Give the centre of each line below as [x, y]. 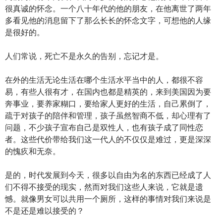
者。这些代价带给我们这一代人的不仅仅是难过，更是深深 [108, 139]
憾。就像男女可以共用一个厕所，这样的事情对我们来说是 [108, 198]
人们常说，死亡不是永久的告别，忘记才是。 [84, 56]
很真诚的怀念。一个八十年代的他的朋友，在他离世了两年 [108, 8]
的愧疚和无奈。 [33, 151]
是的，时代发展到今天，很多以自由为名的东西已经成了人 [108, 175]
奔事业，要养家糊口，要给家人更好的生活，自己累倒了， [108, 103]
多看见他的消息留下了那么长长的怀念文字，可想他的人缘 [108, 20]
